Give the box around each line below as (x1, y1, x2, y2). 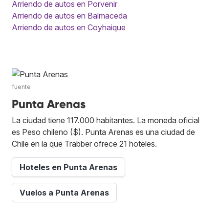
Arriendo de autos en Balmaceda (12, 10, 127, 21)
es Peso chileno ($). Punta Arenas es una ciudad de (12, 127, 195, 137)
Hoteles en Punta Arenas (20, 162, 117, 172)
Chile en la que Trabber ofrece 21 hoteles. (12, 138, 157, 149)
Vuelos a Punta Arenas (20, 187, 109, 197)
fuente (12, 83, 31, 90)
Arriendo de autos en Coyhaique (12, 22, 126, 32)
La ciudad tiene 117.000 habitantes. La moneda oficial (12, 115, 199, 125)
